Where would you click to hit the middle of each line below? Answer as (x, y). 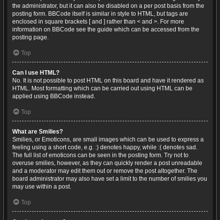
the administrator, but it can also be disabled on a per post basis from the (108, 6)
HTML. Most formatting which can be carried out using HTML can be (102, 88)
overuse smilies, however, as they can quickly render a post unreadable (107, 163)
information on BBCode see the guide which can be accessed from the (106, 29)
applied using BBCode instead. (54, 96)
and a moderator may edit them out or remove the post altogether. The (105, 171)
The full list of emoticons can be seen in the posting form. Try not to (100, 155)
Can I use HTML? (36, 73)
